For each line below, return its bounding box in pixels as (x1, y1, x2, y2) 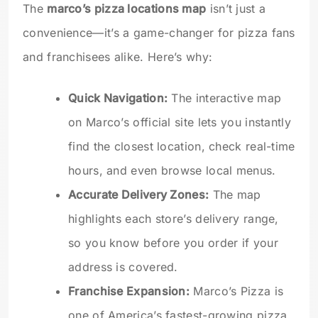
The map (209, 187, 261, 202)
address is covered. (68, 260, 178, 275)
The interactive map (168, 91, 282, 106)
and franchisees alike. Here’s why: (23, 50, 213, 65)
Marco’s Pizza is (190, 284, 284, 299)
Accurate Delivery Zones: (68, 187, 209, 202)
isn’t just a (206, 1, 266, 16)
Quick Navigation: (68, 91, 168, 106)
